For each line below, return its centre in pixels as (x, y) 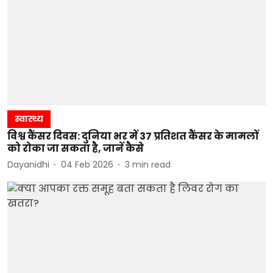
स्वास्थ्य (29, 119)
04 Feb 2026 (87, 164)
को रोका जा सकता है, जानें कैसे (76, 148)
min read (151, 164)
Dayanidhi (28, 164)
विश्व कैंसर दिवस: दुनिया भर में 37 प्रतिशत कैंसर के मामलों (133, 136)
